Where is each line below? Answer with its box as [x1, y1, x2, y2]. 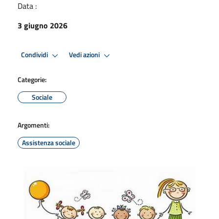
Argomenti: [18, 119, 49, 130]
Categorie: [18, 74, 46, 85]
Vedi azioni [69, 49, 101, 61]
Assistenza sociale [22, 137, 75, 148]
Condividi [21, 49, 49, 61]
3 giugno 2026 [18, 19, 67, 31]
